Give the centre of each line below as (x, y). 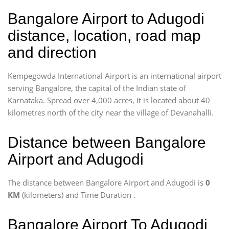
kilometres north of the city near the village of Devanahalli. (111, 112)
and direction (52, 52)
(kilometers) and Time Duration (77, 195)
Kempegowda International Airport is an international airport (114, 76)
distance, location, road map (104, 36)
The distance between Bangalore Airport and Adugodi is (107, 182)
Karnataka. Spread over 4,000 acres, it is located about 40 (109, 100)
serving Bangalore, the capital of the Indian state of (97, 88)
